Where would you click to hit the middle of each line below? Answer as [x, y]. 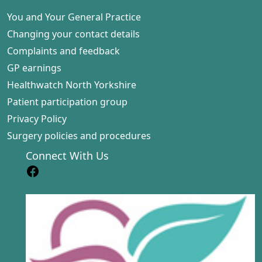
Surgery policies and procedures [79, 136]
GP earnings [34, 68]
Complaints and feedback [63, 51]
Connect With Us [67, 156]
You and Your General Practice [74, 17]
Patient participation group [67, 102]
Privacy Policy [37, 119]
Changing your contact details [73, 34]
